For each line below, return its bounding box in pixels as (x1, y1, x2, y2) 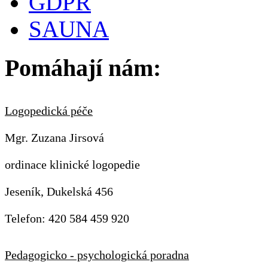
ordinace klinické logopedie (5, 158, 140, 171)
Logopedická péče (5, 104, 93, 117)
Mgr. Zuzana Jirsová (5, 131, 104, 144)
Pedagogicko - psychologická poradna (5, 248, 189, 261)
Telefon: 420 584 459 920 (5, 212, 129, 225)
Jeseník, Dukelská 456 (5, 185, 113, 198)
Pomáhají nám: (5, 54, 161, 82)
